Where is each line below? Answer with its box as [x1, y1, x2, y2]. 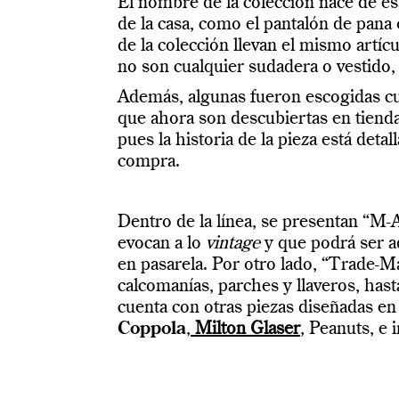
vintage [206, 235, 265, 253]
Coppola [118, 321, 186, 338]
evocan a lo [118, 235, 206, 253]
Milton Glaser [191, 321, 300, 338]
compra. [118, 153, 180, 171]
